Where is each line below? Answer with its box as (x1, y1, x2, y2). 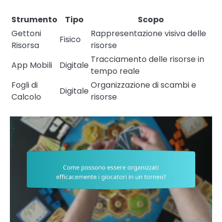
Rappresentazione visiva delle (91, 28, 206, 40)
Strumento (11, 14, 57, 26)
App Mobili (11, 59, 52, 71)
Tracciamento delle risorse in (91, 54, 204, 65)
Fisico (59, 34, 81, 46)
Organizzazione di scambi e (91, 79, 196, 91)
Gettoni (11, 28, 41, 40)
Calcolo (11, 91, 41, 103)
